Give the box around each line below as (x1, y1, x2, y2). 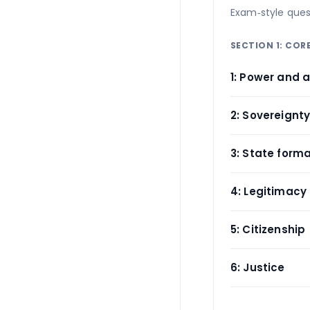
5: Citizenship (230, 222, 306, 237)
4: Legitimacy (230, 184, 307, 199)
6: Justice (230, 260, 285, 275)
